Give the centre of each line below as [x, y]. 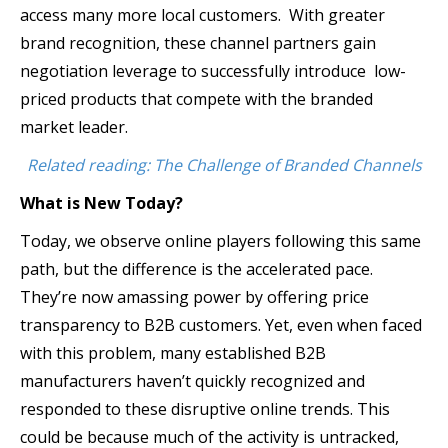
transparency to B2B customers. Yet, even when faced [221, 324]
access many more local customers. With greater [202, 14]
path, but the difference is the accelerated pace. [196, 268]
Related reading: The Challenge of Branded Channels [224, 164]
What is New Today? [101, 202]
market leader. [74, 126]
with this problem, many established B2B [173, 352]
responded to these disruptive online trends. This [205, 408]
